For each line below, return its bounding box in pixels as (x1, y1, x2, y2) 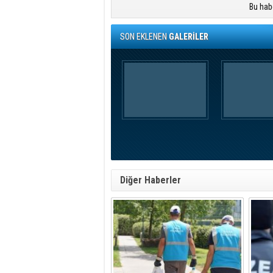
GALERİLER (169, 32, 208, 41)
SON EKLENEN (120, 32, 169, 41)
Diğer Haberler (120, 174, 181, 186)
